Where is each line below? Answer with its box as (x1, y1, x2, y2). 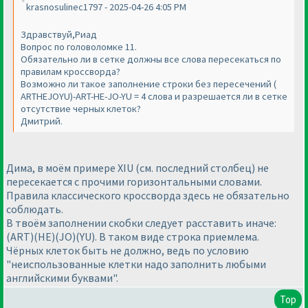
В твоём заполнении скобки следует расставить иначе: (6, 215, 276, 230)
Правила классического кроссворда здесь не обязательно (6, 188, 289, 202)
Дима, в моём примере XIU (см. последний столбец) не (6, 160, 269, 175)
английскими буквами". (6, 270, 118, 285)
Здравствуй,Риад (21, 28, 97, 41)
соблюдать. (6, 201, 63, 216)
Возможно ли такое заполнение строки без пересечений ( (21, 78, 276, 91)
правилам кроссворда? (21, 65, 120, 78)
